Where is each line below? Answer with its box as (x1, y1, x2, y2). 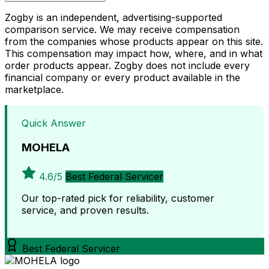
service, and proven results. (22, 204, 149, 216)
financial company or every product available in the (5, 71, 240, 84)
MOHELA (22, 140, 70, 154)
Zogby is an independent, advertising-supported (5, 11, 222, 24)
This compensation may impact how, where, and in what (5, 47, 262, 60)
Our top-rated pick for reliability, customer (22, 192, 214, 204)
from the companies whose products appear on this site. (5, 35, 263, 48)
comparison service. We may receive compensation (5, 23, 240, 36)
